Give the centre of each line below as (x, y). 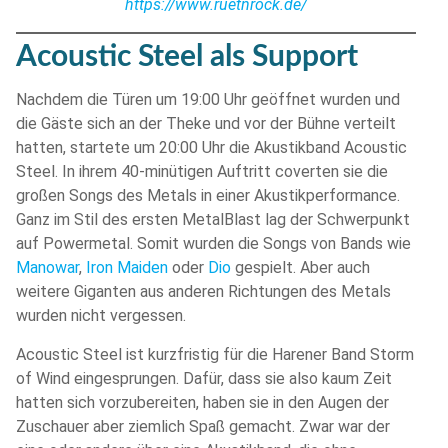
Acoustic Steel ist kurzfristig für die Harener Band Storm (215, 354)
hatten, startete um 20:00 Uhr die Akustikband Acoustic (211, 148)
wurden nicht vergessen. (101, 316)
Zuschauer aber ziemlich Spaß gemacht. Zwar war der (203, 426)
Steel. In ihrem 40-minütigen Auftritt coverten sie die (202, 172)
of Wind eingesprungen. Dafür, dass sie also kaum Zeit (204, 378)
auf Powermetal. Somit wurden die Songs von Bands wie (213, 244)
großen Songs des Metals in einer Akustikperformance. (208, 196)
